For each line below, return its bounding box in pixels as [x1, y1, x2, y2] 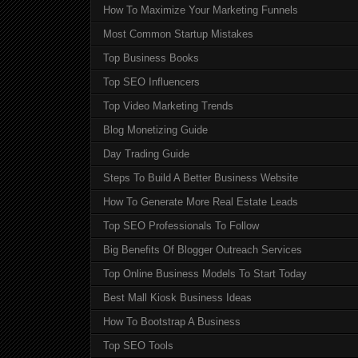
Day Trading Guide [103, 148, 189, 161]
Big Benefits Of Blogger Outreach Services [103, 244, 302, 257]
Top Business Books [103, 52, 199, 65]
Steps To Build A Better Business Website [103, 172, 298, 185]
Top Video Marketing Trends [103, 100, 233, 113]
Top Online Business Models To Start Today [103, 268, 307, 280]
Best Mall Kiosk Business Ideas [103, 292, 252, 304]
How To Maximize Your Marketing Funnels [103, 4, 298, 17]
